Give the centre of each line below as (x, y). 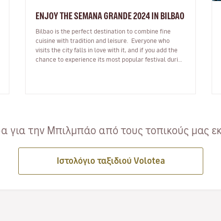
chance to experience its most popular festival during (110, 59)
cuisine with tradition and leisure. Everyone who (103, 40)
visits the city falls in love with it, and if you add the (107, 50)
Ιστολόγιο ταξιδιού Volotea (110, 160)
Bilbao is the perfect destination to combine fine (103, 31)
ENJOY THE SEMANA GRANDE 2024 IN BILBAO (110, 16)
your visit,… (51, 68)
